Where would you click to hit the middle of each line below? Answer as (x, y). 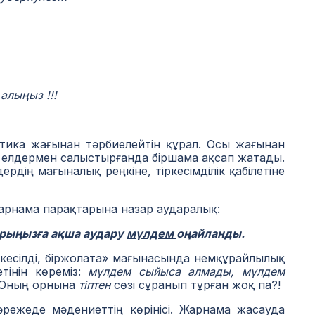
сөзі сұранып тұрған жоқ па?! (197, 285)
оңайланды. (211, 233)
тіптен (96, 285)
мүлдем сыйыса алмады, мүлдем (186, 271)
